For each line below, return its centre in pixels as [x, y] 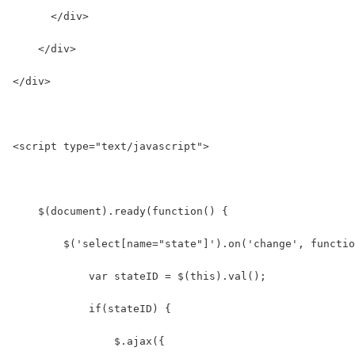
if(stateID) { [92, 308]
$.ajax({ [89, 341]
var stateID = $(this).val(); [139, 276]
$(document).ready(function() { [120, 211]
